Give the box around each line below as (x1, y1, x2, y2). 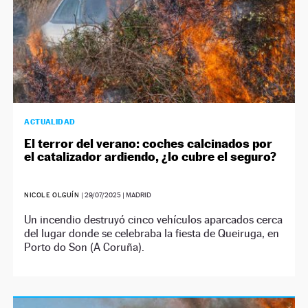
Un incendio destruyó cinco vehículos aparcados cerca (24, 212, 283, 226)
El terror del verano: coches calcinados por (24, 135, 273, 151)
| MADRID (120, 190, 151, 199)
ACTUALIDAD (24, 116, 76, 126)
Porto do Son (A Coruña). (24, 240, 145, 254)
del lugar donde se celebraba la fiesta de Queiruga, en (24, 226, 280, 240)
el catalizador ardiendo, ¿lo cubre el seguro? (24, 148, 277, 164)
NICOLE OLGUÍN (24, 190, 80, 199)
